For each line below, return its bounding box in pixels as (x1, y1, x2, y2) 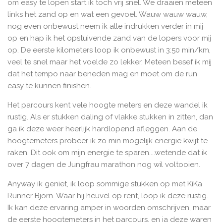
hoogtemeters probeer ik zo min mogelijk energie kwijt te (7, 136, 208, 146)
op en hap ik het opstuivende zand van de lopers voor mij (7, 34, 211, 43)
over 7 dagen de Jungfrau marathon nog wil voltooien (7, 160, 199, 169)
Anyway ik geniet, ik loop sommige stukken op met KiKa (7, 179, 202, 189)
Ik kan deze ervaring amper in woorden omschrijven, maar (7, 203, 211, 213)
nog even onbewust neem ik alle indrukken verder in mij (7, 22, 203, 31)
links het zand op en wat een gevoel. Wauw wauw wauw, (7, 10, 208, 19)
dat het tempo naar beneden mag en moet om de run (7, 69, 197, 79)
